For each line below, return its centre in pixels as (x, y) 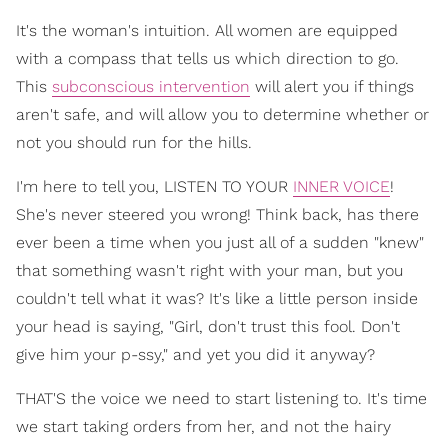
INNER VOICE (341, 187)
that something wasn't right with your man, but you (209, 271)
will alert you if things (332, 87)
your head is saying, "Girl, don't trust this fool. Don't (208, 327)
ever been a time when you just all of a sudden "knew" (220, 243)
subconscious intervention (151, 87)
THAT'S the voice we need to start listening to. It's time (221, 399)
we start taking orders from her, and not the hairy (203, 427)
